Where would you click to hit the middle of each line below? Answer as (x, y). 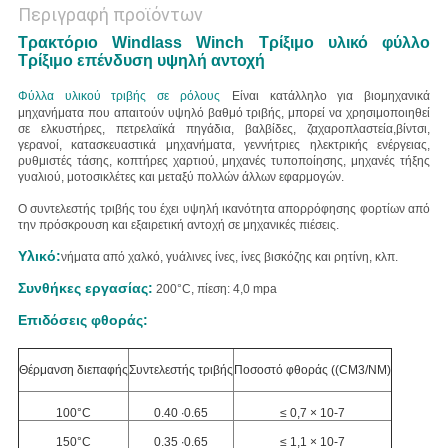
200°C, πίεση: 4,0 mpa (216, 289)
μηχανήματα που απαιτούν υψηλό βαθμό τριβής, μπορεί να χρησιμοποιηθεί (224, 113)
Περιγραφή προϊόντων (110, 15)
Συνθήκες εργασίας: (85, 288)
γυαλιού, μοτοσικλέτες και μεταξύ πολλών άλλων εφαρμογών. (180, 177)
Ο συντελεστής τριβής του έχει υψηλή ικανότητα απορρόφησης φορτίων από (224, 209)
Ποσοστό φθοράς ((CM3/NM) (312, 370)
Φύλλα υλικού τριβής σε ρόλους (118, 96)
